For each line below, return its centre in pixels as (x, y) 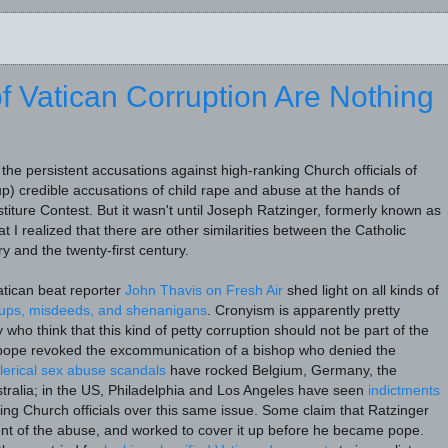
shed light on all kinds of (361, 291)
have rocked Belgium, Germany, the (281, 371)
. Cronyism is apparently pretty (303, 311)
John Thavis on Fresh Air (204, 291)
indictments (404, 391)
